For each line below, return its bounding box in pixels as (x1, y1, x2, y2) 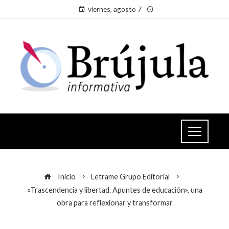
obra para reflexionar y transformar (56, 198, 173, 208)
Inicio (56, 172, 76, 181)
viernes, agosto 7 (87, 5, 142, 13)
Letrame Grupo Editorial (91, 172, 170, 181)
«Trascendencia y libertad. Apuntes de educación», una (27, 186, 202, 195)
